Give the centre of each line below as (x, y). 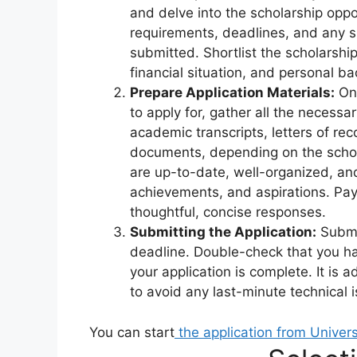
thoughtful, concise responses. (228, 212)
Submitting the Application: (223, 232)
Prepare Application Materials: (232, 93)
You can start (132, 332)
